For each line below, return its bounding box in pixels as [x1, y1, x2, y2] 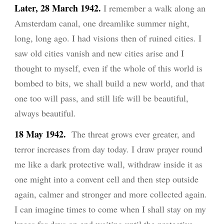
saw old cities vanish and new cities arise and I [14, 47, 184, 59]
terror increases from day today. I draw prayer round [14, 143, 203, 155]
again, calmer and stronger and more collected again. [14, 188, 207, 200]
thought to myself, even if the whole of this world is [14, 62, 203, 74]
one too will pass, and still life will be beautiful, [14, 92, 189, 104]
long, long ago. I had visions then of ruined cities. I [14, 32, 202, 44]
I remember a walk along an [103, 2, 206, 14]
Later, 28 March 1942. [14, 1, 104, 15]
